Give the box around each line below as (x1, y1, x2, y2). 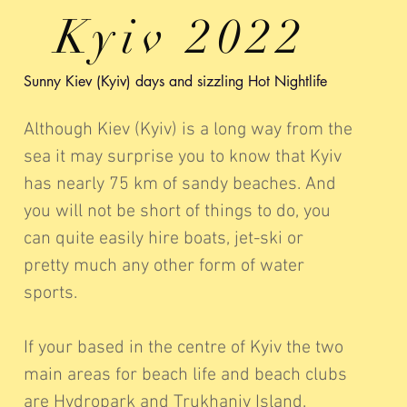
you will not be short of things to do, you (23, 201, 331, 223)
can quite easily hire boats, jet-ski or (23, 228, 303, 250)
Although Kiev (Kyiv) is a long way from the (23, 119, 352, 141)
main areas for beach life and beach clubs (23, 364, 347, 386)
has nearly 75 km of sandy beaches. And (23, 174, 336, 195)
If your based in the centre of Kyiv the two (23, 337, 343, 359)
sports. (23, 283, 77, 304)
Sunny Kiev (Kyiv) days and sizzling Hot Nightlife (23, 72, 332, 91)
